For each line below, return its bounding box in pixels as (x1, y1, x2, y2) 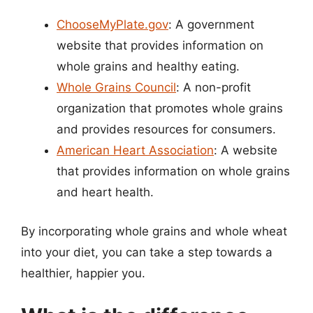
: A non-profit (176, 80, 251, 94)
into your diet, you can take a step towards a (21, 245, 272, 259)
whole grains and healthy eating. (57, 59, 240, 73)
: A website (214, 143, 277, 157)
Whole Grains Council (57, 80, 176, 94)
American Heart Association (57, 143, 214, 157)
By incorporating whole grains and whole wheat (21, 224, 287, 238)
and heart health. (57, 185, 154, 199)
